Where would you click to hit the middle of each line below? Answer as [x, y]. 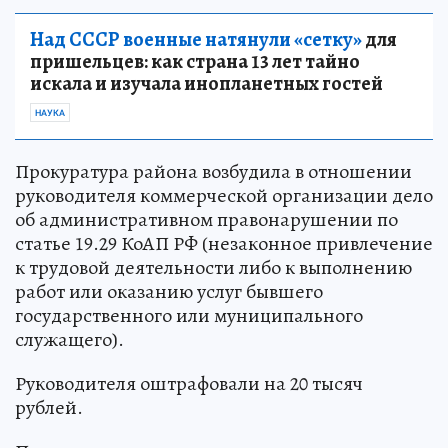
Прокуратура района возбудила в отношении [213, 172]
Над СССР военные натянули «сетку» [196, 40]
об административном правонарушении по [206, 220]
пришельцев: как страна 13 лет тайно [195, 62]
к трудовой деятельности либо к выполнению [213, 268]
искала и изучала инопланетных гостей [206, 84]
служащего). [69, 340]
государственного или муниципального [189, 316]
